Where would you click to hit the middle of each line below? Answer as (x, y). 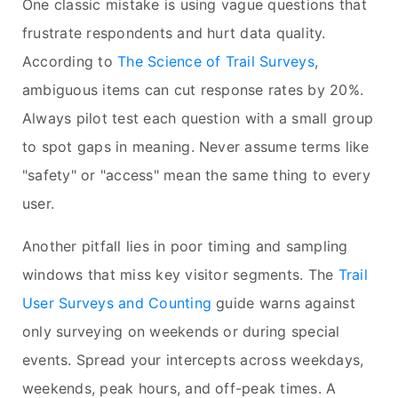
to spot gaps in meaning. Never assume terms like (196, 146)
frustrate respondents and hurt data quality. (174, 32)
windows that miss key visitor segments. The (180, 274)
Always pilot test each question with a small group (198, 118)
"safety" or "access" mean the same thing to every (196, 175)
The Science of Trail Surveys (216, 61)
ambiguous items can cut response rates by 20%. (193, 89)
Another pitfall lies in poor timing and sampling (185, 246)
